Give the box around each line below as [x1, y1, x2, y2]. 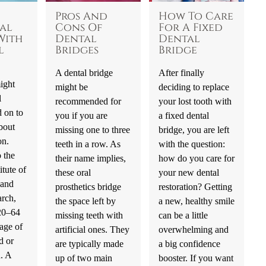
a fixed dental [158, 109, 209, 121]
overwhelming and [158, 223, 229, 235]
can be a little [158, 209, 208, 221]
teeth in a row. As [55, 138, 121, 150]
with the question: [158, 138, 225, 150]
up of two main [55, 252, 112, 264]
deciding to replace [158, 81, 229, 93]
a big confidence [158, 237, 220, 249]
